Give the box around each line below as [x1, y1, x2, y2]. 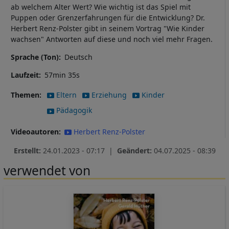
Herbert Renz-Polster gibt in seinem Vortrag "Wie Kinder [11, 24, 204, 33]
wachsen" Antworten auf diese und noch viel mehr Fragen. [11, 34, 213, 44]
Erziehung [91, 89, 127, 100]
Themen [11, 89, 39, 100]
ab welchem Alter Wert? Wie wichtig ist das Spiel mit [11, 2, 191, 12]
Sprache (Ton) [11, 52, 59, 62]
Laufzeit [11, 70, 39, 80]
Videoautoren [11, 126, 59, 136]
